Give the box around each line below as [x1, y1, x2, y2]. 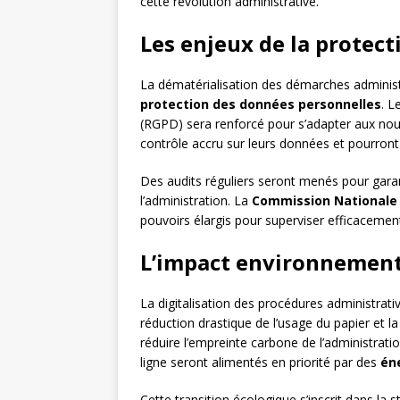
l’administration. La [140, 192, 252, 210]
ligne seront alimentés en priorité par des [140, 354, 380, 371]
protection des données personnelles [140, 96, 381, 113]
